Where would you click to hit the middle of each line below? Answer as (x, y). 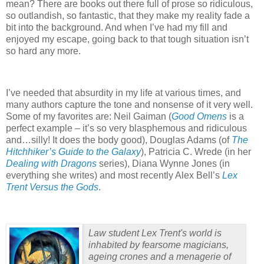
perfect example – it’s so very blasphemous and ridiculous (126, 128)
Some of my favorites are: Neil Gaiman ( (89, 117)
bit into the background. (55, 27)
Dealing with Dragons (51, 164)
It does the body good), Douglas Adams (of (142, 140)
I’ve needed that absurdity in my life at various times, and (123, 93)
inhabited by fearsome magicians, (159, 245)
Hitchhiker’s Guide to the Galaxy (73, 152)
